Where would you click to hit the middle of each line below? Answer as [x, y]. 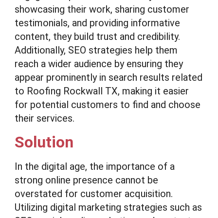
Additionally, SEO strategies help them [96, 50]
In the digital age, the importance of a [95, 166]
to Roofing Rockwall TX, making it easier [102, 91]
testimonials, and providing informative [97, 23]
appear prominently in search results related [109, 77]
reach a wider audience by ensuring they [99, 64]
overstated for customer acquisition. [94, 194]
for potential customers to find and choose [108, 105]
